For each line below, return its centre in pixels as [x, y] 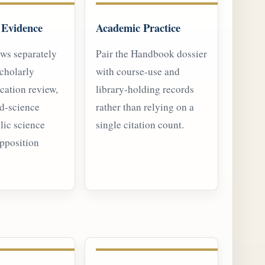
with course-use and [138, 72]
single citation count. [140, 125]
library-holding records [145, 89]
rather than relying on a [145, 107]
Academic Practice [138, 27]
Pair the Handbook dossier [151, 54]
